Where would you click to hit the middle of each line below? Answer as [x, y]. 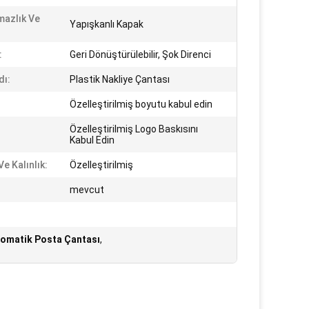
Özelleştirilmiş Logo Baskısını [134, 129]
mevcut [87, 190]
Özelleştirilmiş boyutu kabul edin [141, 104]
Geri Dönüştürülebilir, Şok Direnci [140, 54]
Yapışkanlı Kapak [107, 24]
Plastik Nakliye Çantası [120, 79]
